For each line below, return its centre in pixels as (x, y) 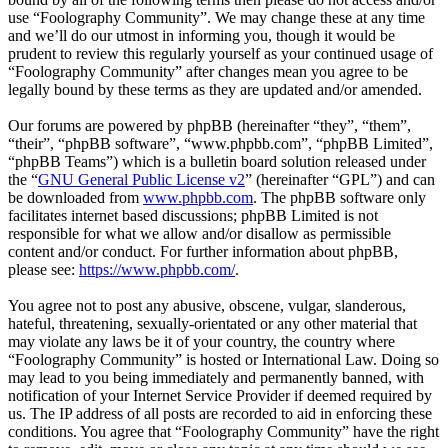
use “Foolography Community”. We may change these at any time (216, 17)
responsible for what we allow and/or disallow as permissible (199, 233)
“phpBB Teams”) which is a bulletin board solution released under (217, 161)
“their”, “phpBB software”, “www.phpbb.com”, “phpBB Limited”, (220, 143)
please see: (43, 269)
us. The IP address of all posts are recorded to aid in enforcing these (220, 413)
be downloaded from (75, 197)
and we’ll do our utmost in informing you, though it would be (201, 35)
